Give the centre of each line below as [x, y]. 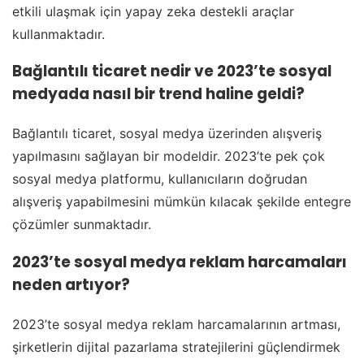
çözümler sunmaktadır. [82, 225]
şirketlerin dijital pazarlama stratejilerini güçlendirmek [176, 347]
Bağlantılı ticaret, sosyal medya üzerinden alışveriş [167, 134]
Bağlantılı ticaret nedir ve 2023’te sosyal [172, 71]
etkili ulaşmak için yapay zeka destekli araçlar [153, 11]
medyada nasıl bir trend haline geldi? [158, 94]
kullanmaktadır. [58, 34]
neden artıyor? [71, 285]
